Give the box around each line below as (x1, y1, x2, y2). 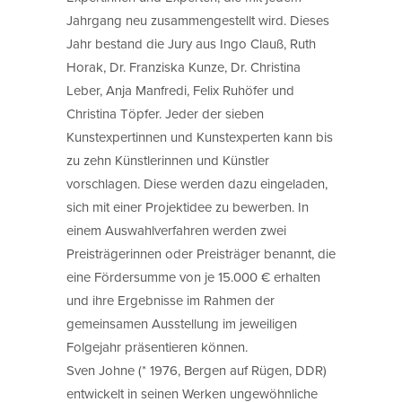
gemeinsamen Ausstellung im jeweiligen (66, 313, 297, 333)
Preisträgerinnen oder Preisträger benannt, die (66, 243, 336, 263)
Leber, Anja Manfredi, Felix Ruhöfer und (66, 80, 294, 100)
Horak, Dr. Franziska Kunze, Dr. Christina (66, 57, 301, 76)
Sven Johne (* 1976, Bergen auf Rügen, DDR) (66, 360, 327, 380)
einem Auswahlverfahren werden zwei (66, 220, 286, 240)
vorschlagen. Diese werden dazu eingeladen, (66, 173, 328, 193)
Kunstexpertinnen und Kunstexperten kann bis (66, 127, 333, 146)
